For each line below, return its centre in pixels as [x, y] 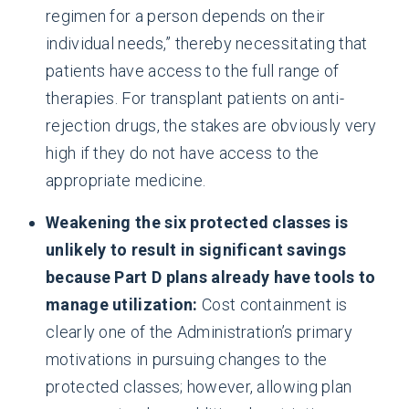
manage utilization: [124, 304]
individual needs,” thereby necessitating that [207, 43]
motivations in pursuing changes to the [187, 359]
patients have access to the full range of [193, 71]
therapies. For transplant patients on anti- [195, 98]
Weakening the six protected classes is [197, 222]
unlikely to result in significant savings [196, 250]
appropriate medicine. [126, 180]
